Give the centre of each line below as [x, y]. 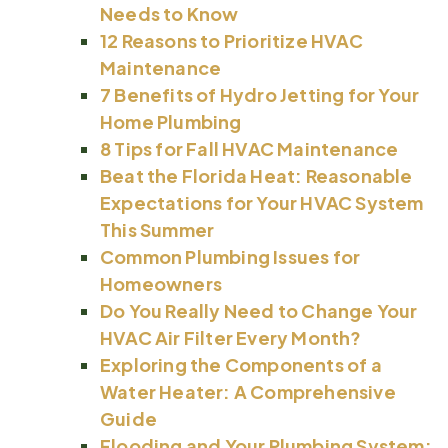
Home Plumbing [171, 121]
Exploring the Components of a [241, 364]
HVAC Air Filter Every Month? [231, 337]
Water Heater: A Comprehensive [248, 391]
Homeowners [161, 283]
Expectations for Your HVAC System [262, 202]
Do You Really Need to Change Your [259, 310]
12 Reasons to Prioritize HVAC [231, 40]
